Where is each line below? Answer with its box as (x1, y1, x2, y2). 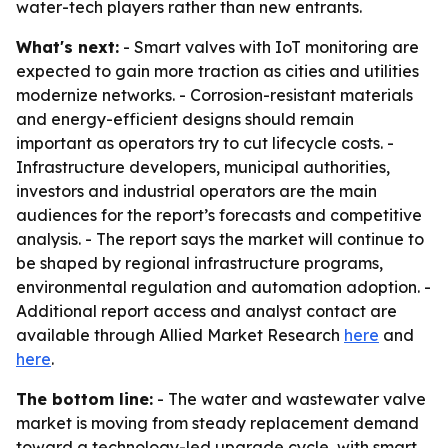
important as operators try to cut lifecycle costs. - (16, 133, 394, 153)
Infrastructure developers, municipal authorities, (16, 157, 390, 177)
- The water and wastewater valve (153, 389, 426, 409)
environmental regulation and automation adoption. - (16, 277, 431, 297)
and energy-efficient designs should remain (16, 109, 354, 129)
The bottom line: (16, 389, 153, 409)
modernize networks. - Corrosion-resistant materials (16, 85, 413, 105)
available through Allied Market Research (16, 325, 344, 345)
